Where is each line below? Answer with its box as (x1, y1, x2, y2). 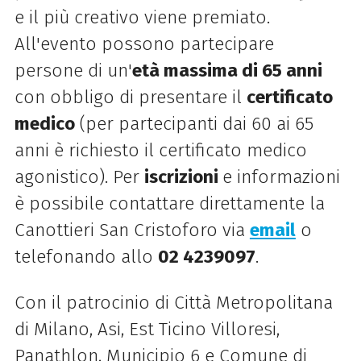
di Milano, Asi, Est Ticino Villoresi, (14, 317, 280, 340)
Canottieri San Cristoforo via (14, 218, 250, 241)
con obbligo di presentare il (14, 85, 247, 108)
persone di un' (14, 59, 132, 81)
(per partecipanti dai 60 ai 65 (74, 112, 313, 135)
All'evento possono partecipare (14, 32, 274, 55)
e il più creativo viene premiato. (14, 6, 270, 28)
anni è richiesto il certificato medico (14, 139, 307, 161)
